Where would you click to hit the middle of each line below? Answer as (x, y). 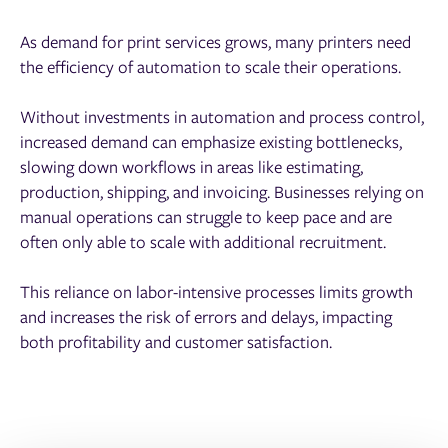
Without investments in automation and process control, (222, 117)
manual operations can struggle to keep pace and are (206, 217)
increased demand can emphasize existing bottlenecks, (211, 142)
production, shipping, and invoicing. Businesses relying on (222, 192)
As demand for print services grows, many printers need (215, 41)
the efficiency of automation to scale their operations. (210, 66)
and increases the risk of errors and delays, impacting (206, 317)
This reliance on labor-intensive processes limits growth (216, 292)
